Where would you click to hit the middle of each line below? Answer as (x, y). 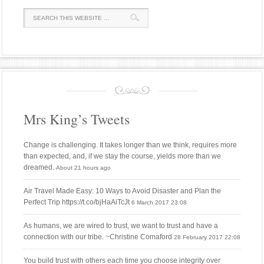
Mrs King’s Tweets (77, 119)
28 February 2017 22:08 (207, 237)
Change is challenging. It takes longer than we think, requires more (130, 145)
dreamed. (39, 168)
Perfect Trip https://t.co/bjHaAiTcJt (77, 202)
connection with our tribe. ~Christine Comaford (98, 237)
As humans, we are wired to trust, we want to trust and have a (121, 226)
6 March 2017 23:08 (159, 203)
